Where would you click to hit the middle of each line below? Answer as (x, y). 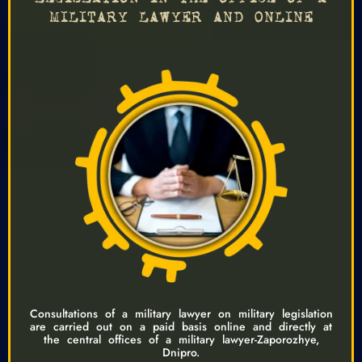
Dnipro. (181, 352)
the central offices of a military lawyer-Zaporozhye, (181, 339)
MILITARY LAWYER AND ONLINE (181, 18)
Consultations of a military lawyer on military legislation (181, 313)
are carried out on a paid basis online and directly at (181, 326)
